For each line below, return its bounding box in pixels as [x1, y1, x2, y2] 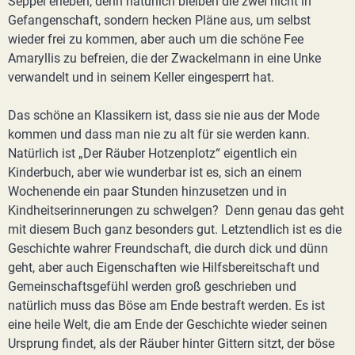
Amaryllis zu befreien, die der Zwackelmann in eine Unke [8, 51, 321, 66]
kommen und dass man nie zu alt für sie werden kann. [8, 127, 310, 142]
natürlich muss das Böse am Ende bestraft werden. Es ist [8, 298, 325, 313]
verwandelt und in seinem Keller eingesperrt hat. [8, 70, 274, 85]
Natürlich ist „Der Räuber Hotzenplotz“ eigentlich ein [8, 146, 297, 161]
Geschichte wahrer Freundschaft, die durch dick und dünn [8, 241, 328, 256]
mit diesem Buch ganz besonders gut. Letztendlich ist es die [8, 222, 342, 237]
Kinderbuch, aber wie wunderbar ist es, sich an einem [8, 165, 302, 180]
